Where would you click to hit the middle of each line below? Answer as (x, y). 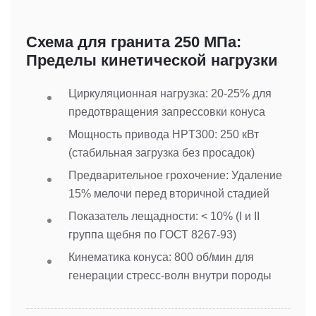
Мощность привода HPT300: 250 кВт (164, 134)
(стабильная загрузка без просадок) (162, 152)
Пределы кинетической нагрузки (152, 61)
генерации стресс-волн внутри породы (170, 275)
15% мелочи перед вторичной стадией (169, 193)
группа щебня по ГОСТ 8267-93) (152, 234)
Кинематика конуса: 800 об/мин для (161, 257)
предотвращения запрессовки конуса (167, 111)
